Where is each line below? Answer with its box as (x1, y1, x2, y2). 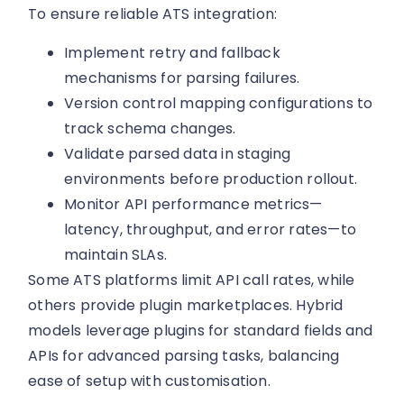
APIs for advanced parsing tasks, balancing (28, 344, 340, 366)
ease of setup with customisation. (28, 370, 271, 391)
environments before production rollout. (64, 168, 358, 189)
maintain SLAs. (64, 243, 168, 265)
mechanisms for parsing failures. (64, 67, 300, 88)
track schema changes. (64, 117, 236, 139)
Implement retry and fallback (64, 41, 280, 63)
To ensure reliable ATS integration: (28, 4, 278, 25)
